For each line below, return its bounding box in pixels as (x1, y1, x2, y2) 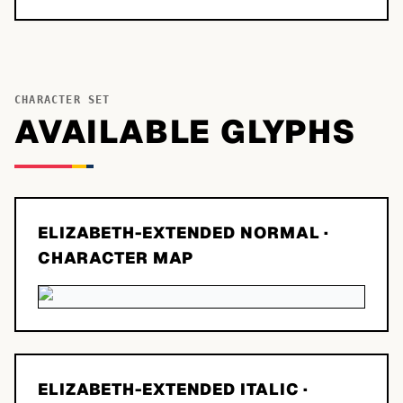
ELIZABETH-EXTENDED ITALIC (38, 379, 300, 399)
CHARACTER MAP (38, 247, 193, 268)
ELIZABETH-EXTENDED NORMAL (38, 222, 320, 243)
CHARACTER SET (14, 94, 111, 106)
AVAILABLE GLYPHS (14, 111, 357, 153)
